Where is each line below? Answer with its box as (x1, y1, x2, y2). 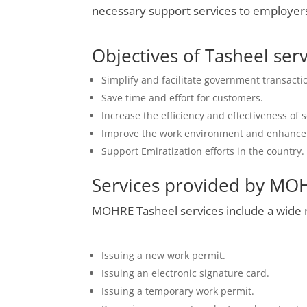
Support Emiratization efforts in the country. (101, 144, 305, 158)
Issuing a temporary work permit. (101, 284, 255, 297)
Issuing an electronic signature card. (101, 266, 270, 280)
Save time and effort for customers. (101, 90, 264, 104)
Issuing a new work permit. (101, 248, 226, 262)
